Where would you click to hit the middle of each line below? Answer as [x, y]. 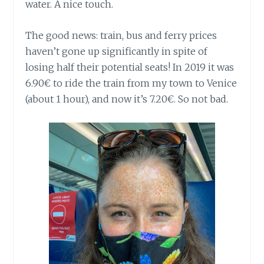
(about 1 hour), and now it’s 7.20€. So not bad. [127, 99]
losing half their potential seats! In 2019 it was [130, 67]
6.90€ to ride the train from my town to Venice [131, 83]
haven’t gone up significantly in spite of [117, 52]
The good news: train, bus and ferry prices [121, 36]
